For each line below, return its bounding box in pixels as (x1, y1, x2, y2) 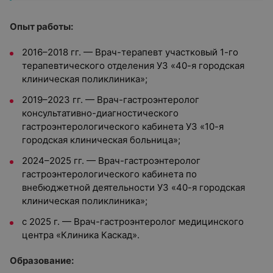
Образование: (10, 255, 74, 266)
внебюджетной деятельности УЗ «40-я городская (22, 182, 245, 193)
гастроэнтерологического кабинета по (22, 168, 197, 180)
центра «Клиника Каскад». (22, 229, 140, 241)
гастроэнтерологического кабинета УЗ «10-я (22, 121, 224, 132)
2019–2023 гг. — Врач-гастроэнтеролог (22, 94, 199, 105)
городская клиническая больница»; (22, 134, 180, 146)
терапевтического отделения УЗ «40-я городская (22, 60, 244, 71)
